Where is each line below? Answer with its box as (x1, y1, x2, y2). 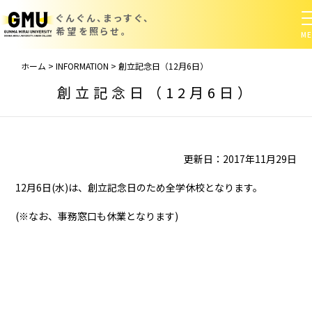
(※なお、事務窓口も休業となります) (15, 209, 179, 223)
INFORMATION (56, 60, 109, 72)
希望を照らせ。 (56, 24, 128, 38)
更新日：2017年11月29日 (183, 152, 297, 166)
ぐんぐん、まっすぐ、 (56, 11, 151, 24)
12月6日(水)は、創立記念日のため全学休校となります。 (15, 180, 263, 194)
